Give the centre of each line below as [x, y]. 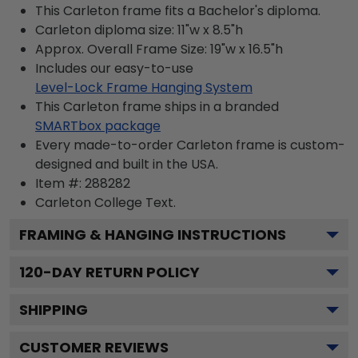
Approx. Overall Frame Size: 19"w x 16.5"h [159, 49]
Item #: [60, 183]
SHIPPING [54, 309]
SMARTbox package [98, 125]
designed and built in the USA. [127, 164]
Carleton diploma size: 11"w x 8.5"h [139, 30]
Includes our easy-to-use [114, 68]
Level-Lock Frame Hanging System [144, 87]
